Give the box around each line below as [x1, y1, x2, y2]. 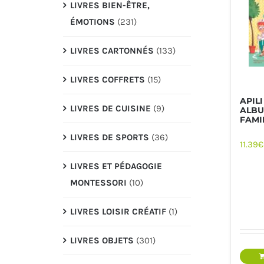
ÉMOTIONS [70, 16, 115, 27]
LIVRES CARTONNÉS [70, 45, 154, 56]
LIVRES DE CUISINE [70, 103, 151, 114]
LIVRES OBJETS [70, 235, 134, 246]
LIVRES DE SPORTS [70, 131, 149, 143]
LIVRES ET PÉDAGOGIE [70, 160, 162, 171]
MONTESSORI [70, 177, 127, 188]
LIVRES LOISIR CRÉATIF [70, 206, 166, 217]
